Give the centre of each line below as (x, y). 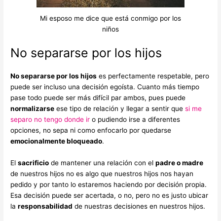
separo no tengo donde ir (50, 119)
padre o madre (180, 163)
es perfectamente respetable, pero (153, 76)
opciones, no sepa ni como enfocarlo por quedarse (91, 130)
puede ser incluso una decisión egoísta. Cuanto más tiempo (105, 87)
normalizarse (33, 108)
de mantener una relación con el (102, 163)
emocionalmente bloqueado (56, 141)
